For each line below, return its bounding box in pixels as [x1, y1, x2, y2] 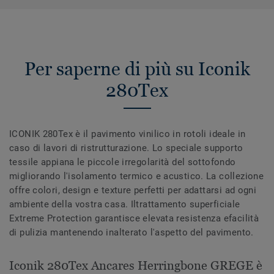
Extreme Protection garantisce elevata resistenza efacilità [9, 212, 259, 224]
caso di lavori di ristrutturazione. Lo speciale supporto [9, 142, 243, 154]
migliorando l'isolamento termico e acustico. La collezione [9, 170, 264, 182]
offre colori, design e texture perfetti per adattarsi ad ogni [9, 184, 257, 196]
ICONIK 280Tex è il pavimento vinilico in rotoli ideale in [9, 128, 246, 139]
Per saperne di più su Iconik [24, 57, 250, 80]
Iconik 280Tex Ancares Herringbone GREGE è [9, 258, 262, 272]
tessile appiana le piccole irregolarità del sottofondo [9, 156, 236, 168]
